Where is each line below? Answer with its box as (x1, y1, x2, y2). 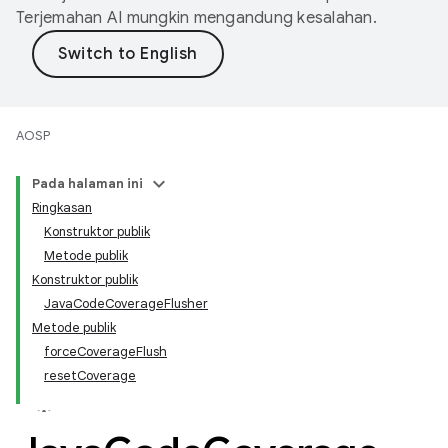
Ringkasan (32, 199, 92, 216)
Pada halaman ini (32, 175, 143, 192)
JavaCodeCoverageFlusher (44, 295, 208, 312)
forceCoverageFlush (44, 343, 167, 360)
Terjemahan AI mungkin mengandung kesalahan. (16, 8, 377, 28)
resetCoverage (44, 367, 136, 384)
